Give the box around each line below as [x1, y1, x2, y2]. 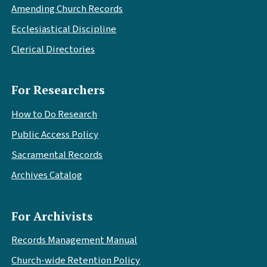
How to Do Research [11, 107, 98, 122]
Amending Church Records [11, 2, 123, 16]
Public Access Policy [11, 128, 99, 142]
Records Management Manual [11, 233, 138, 248]
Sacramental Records [11, 148, 103, 163]
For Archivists [11, 208, 94, 224]
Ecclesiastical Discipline [11, 22, 117, 36]
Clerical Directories [11, 42, 95, 57]
